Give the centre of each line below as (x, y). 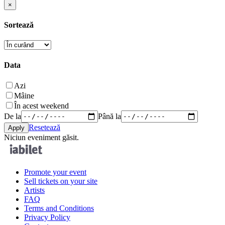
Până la (109, 116)
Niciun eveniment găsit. (41, 137)
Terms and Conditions (59, 208)
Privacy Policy (47, 217)
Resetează (44, 127)
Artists (34, 190)
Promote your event (55, 172)
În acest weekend (41, 105)
